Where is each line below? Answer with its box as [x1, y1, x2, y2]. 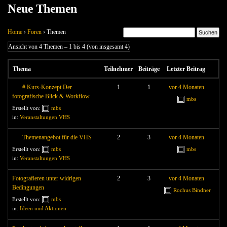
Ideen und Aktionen [20, 205, 66, 211]
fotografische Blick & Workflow [12, 93, 90, 100]
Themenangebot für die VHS [22, 134, 92, 141]
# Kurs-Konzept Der [22, 84, 72, 91]
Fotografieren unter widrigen [12, 175, 81, 182]
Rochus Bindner [173, 187, 211, 193]
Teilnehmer [104, 65, 133, 72]
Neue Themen [8, 2, 77, 15]
